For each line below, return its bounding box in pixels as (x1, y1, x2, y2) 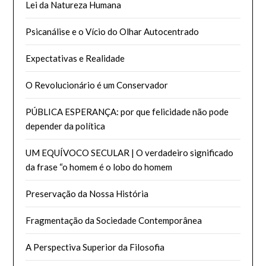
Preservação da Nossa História (26, 188, 149, 199)
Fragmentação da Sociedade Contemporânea (26, 214, 202, 226)
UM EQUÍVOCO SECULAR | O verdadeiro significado (26, 147, 234, 158)
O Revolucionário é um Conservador (26, 79, 169, 90)
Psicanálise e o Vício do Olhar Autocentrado (26, 26, 199, 37)
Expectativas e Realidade (26, 52, 125, 64)
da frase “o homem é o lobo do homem (26, 161, 173, 172)
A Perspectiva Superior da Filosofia (26, 241, 165, 252)
